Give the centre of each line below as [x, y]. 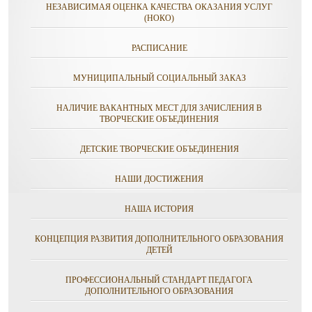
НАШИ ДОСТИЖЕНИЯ [159, 179]
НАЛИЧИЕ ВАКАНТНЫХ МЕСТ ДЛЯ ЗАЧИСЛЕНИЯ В [159, 108]
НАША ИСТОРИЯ [159, 209]
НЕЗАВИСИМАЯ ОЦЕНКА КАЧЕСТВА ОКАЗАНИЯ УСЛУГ [159, 7]
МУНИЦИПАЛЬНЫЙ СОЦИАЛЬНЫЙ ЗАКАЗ [159, 78]
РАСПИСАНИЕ [159, 48]
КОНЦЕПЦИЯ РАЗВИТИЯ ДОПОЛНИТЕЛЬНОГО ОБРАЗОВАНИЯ [159, 239]
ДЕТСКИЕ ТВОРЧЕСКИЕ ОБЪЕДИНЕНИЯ [159, 149]
